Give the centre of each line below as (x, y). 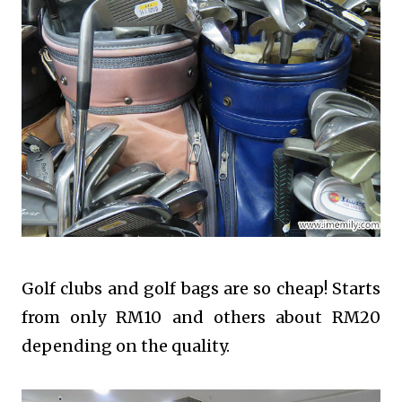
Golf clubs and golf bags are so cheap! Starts (201, 288)
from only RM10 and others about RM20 (201, 317)
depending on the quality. (127, 345)
